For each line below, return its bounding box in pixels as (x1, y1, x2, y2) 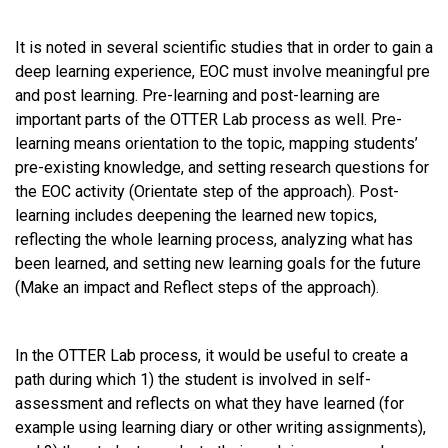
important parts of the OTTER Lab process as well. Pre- (15, 109, 402, 129)
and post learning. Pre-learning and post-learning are (15, 85, 380, 105)
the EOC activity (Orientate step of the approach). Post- (15, 181, 399, 201)
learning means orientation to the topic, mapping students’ (15, 133, 418, 153)
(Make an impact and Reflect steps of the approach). (15, 277, 383, 297)
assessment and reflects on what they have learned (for (15, 393, 404, 413)
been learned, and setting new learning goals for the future (15, 253, 421, 273)
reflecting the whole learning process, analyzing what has (15, 229, 413, 249)
